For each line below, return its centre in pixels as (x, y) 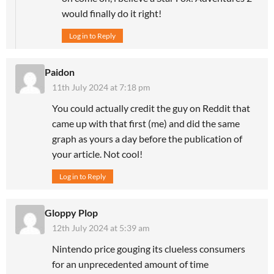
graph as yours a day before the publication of (147, 139)
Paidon (60, 72)
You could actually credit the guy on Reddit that (151, 108)
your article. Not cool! (97, 154)
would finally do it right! (112, 13)
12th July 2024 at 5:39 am (101, 228)
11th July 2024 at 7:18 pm (101, 87)
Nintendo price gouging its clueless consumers (149, 249)
